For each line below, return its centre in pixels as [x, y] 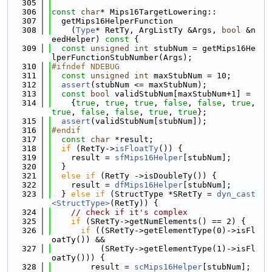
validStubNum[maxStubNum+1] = [180, 94]
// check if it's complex [129, 212]
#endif [66, 130]
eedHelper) [76, 39]
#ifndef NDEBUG [86, 66]
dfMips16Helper [149, 185]
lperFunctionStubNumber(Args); [122, 57]
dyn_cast [236, 194]
